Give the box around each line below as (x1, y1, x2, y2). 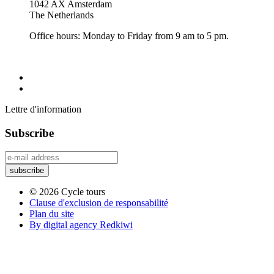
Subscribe (5, 126, 54, 139)
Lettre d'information (5, 103, 81, 114)
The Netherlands (29, 9, 94, 20)
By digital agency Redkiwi (29, 220, 133, 231)
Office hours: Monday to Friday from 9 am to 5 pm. (29, 30, 229, 41)
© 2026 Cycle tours (29, 187, 105, 198)
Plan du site (29, 209, 74, 220)
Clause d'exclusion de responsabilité (29, 198, 168, 209)
